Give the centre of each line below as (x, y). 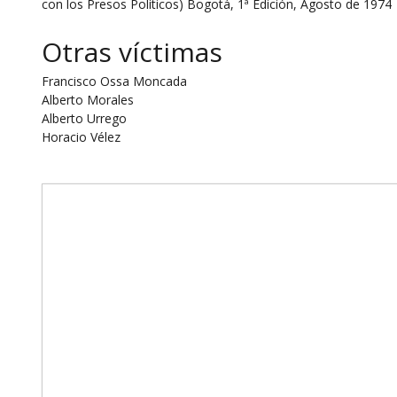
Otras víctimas (132, 51)
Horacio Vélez (81, 136)
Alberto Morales (87, 99)
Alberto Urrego (84, 118)
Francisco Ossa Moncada (114, 81)
